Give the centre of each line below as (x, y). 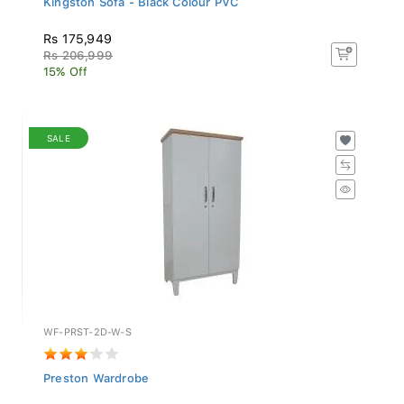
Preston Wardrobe (96, 373)
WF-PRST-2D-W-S (87, 327)
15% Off (66, 67)
